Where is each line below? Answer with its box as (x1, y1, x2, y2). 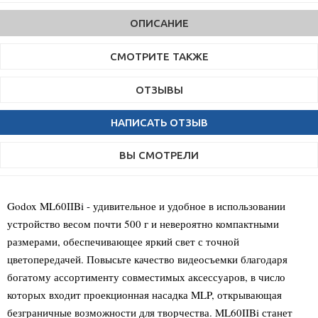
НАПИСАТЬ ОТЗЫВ (110, 116, 208, 128)
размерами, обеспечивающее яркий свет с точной (7, 234, 239, 248)
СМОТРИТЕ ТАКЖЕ (109, 50, 209, 62)
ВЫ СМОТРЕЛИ (119, 149, 199, 161)
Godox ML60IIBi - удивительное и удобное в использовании (7, 199, 285, 213)
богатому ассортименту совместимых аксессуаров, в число (7, 270, 285, 284)
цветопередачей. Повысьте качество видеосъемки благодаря (7, 252, 287, 266)
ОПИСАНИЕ (129, 17, 189, 29)
